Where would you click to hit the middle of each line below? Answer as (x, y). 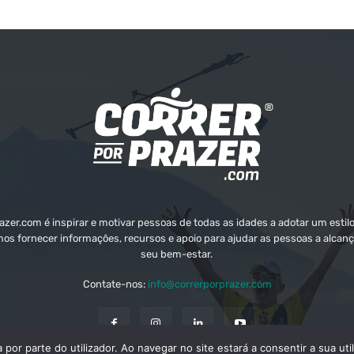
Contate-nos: (115, 284)
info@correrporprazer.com (209, 284)
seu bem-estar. (177, 254)
